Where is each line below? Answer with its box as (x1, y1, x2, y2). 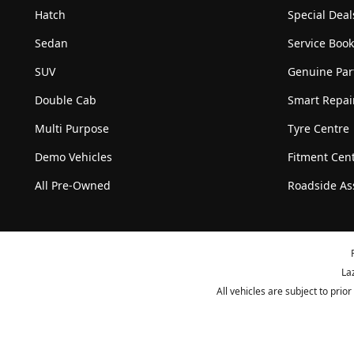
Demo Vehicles (35, 149, 112, 165)
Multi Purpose (35, 121, 109, 137)
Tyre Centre (288, 121, 349, 137)
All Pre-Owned (35, 178, 111, 194)
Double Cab (35, 92, 96, 108)
